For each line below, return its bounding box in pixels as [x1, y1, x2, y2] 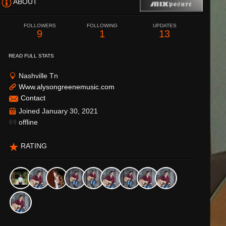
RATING [21, 142, 47, 150]
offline [17, 118, 38, 126]
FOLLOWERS [23, 23, 56, 28]
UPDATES [152, 23, 177, 28]
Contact [21, 94, 46, 102]
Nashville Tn [17, 72, 59, 80]
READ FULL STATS [9, 53, 54, 59]
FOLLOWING [87, 23, 118, 28]
